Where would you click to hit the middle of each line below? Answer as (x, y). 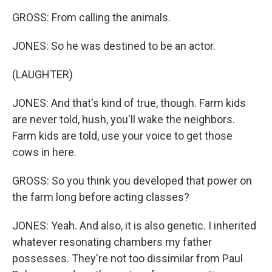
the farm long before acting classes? (101, 197)
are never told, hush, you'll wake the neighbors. (124, 119)
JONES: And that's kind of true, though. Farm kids (129, 103)
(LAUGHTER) (42, 74)
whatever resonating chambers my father (112, 242)
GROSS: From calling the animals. (91, 17)
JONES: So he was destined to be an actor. (114, 46)
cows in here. (44, 152)
